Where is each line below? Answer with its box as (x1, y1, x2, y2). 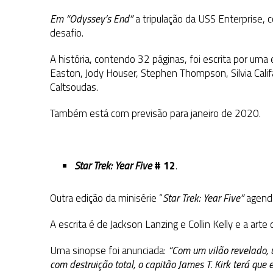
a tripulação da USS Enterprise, (133, 11, 268, 27)
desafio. (50, 25, 83, 41)
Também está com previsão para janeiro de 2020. (50, 105, 261, 122)
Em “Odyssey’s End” (50, 11, 133, 27)
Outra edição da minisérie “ (50, 190, 163, 207)
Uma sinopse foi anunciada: (50, 243, 166, 259)
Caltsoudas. (50, 79, 98, 96)
